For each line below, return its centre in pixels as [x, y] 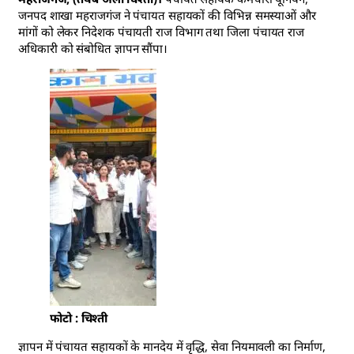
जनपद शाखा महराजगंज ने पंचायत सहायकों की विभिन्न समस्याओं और [167, 15]
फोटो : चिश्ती [79, 318]
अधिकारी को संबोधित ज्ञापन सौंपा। [93, 49]
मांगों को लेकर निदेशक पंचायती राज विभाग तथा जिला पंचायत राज [162, 32]
